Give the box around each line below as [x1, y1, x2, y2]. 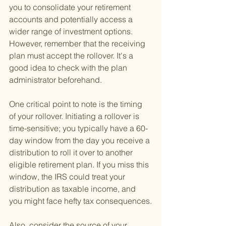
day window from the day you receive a [9, 135, 152, 146]
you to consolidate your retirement [9, 2, 133, 13]
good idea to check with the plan [9, 63, 129, 73]
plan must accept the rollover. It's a [9, 50, 135, 61]
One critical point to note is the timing [9, 99, 144, 109]
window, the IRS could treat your [9, 172, 127, 182]
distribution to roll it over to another [9, 147, 135, 158]
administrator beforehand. [9, 75, 102, 85]
